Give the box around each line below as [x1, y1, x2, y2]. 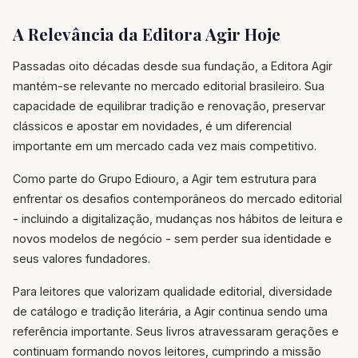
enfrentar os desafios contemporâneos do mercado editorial [13, 192, 342, 206]
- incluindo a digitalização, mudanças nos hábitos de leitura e [13, 212, 343, 226]
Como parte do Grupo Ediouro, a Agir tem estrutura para [13, 172, 316, 186]
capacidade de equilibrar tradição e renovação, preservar [13, 99, 325, 113]
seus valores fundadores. [13, 252, 150, 266]
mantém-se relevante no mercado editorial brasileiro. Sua [13, 79, 324, 93]
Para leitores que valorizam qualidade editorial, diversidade [13, 284, 332, 299]
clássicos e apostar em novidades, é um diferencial [13, 119, 292, 133]
